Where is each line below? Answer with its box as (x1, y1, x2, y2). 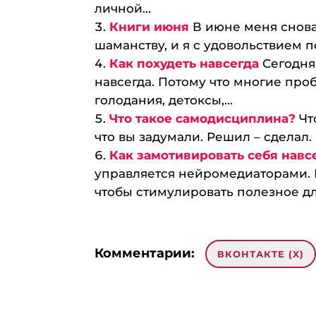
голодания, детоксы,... (95, 93, 233, 107)
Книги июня (109, 20, 190, 34)
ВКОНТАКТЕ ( (217, 248, 293, 260)
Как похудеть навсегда (109, 56, 260, 71)
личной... (95, 1, 152, 16)
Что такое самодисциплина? (109, 111, 296, 126)
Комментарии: (95, 245, 195, 261)
